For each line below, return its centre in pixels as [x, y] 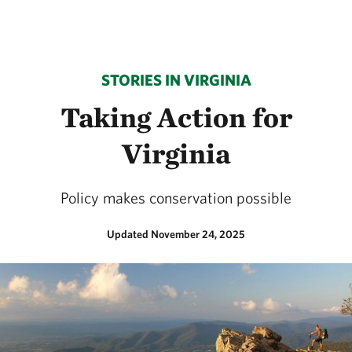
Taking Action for [176, 117]
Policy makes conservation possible [176, 198]
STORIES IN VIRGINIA [176, 80]
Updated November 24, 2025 [176, 234]
